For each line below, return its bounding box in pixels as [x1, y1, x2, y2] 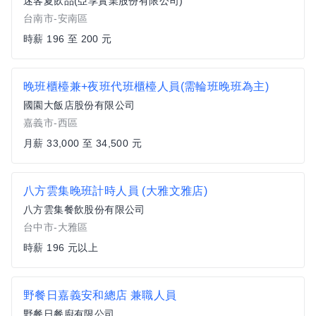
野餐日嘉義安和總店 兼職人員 [23, 289, 177, 301]
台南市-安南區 [23, 13, 88, 24]
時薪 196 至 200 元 [23, 33, 112, 44]
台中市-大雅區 [23, 221, 88, 233]
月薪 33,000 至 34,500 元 [23, 138, 142, 149]
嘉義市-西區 [23, 117, 78, 128]
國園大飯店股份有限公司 [23, 99, 135, 111]
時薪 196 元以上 [23, 242, 98, 253]
